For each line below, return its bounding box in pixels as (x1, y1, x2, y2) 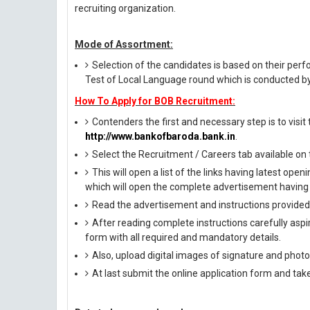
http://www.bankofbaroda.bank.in (85, 131, 235, 142)
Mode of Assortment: (75, 39, 173, 50)
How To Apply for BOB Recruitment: (75, 95, 235, 107)
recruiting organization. (75, 3, 176, 14)
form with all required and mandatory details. (85, 232, 281, 243)
